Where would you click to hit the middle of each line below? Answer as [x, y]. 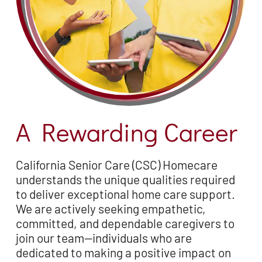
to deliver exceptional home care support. [125, 194]
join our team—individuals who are [104, 238]
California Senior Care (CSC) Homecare [116, 165]
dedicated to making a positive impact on [123, 253]
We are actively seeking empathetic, [111, 209]
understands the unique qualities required [125, 180]
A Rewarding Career [126, 132]
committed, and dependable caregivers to [125, 223]
